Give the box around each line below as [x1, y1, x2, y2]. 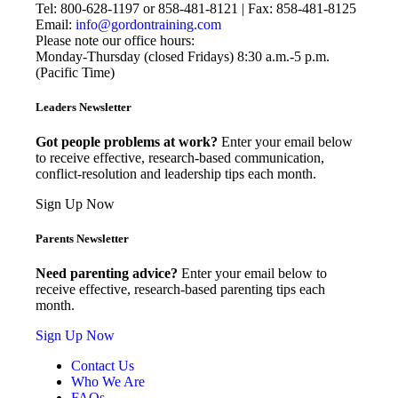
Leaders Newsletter [36, 99, 131, 114]
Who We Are [71, 374, 145, 390]
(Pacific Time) [36, 64, 115, 80]
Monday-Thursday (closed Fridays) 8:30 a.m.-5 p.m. [36, 48, 330, 64]
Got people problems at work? [36, 133, 218, 149]
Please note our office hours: [36, 32, 195, 48]
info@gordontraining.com [76, 16, 221, 32]
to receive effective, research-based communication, [36, 149, 324, 165]
